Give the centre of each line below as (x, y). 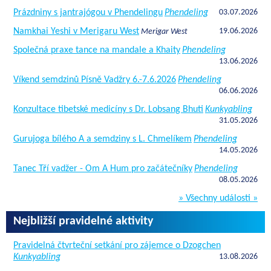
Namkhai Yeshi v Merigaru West (76, 31)
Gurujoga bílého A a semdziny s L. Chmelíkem (103, 139)
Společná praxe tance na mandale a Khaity (97, 50)
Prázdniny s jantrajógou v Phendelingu (88, 12)
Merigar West (164, 31)
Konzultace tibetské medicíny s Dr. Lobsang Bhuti (108, 109)
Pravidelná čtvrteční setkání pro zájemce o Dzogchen (117, 245)
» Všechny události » (218, 198)
